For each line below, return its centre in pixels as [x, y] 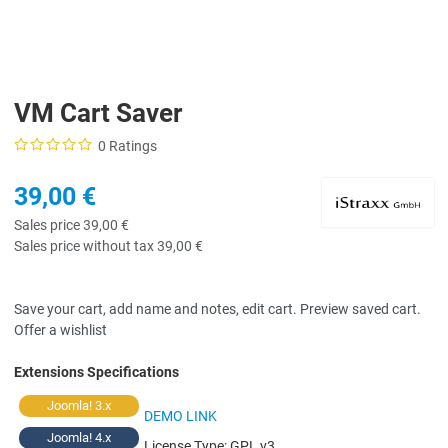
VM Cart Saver [98, 112]
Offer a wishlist [60, 329]
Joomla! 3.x [79, 405]
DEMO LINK [180, 415]
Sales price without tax [85, 245]
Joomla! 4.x [79, 437]
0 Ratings [127, 145]
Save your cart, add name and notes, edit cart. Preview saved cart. [217, 308]
